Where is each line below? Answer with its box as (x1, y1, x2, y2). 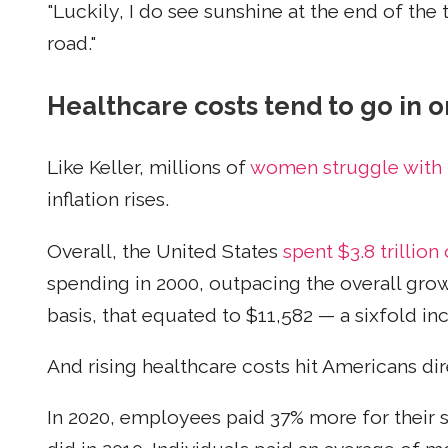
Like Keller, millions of (47, 156, 250, 180)
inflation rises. (47, 188, 169, 212)
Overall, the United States (47, 239, 283, 263)
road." (47, 32, 96, 56)
